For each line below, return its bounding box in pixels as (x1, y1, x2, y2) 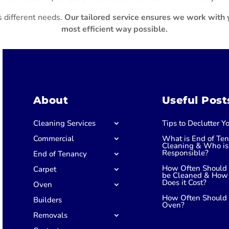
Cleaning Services (33, 118, 96, 129)
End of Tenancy (33, 149, 87, 159)
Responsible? (162, 148, 209, 158)
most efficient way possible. (61, 23, 168, 35)
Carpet (33, 164, 56, 175)
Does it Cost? (162, 177, 207, 188)
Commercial (33, 133, 74, 144)
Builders (33, 195, 62, 205)
